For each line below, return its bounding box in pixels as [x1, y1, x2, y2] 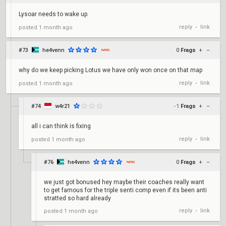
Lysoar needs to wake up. [19, 11, 89, 18]
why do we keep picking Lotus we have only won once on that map [19, 67, 202, 74]
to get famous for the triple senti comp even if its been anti [44, 187, 207, 194]
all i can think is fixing [31, 123, 91, 130]
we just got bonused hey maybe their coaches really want [44, 179, 204, 186]
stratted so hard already [44, 195, 111, 202]
